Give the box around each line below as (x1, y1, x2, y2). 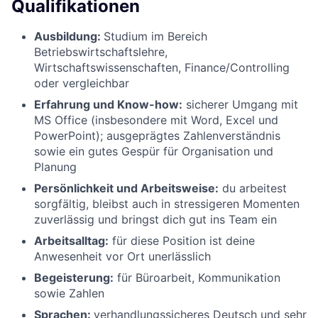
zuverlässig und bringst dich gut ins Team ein (34, 212, 277, 226)
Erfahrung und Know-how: (34, 97, 182, 111)
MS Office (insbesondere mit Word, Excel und (34, 112, 278, 127)
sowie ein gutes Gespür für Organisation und (34, 143, 273, 158)
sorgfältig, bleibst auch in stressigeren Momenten (34, 196, 300, 211)
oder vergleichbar (34, 75, 129, 90)
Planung (34, 159, 77, 174)
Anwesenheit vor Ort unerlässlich (34, 248, 211, 263)
